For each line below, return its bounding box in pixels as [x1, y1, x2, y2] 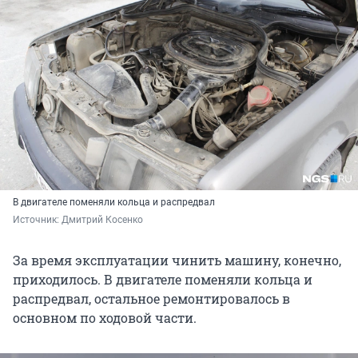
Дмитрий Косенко [62, 213, 143, 225]
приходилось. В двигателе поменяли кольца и [13, 270, 312, 288]
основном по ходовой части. [13, 308, 197, 326]
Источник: [13, 213, 62, 225]
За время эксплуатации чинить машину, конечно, [13, 251, 341, 268]
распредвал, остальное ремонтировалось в [13, 289, 290, 307]
